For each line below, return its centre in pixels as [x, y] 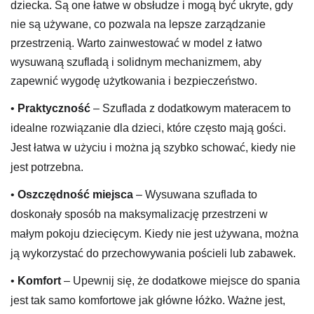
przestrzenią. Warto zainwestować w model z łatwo [136, 43]
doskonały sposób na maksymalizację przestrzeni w [139, 214]
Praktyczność [53, 108]
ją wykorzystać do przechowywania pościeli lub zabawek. [153, 253]
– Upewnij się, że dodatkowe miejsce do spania [180, 280]
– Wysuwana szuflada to [195, 194]
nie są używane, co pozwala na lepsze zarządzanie [138, 25]
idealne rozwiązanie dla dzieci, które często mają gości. [148, 128]
